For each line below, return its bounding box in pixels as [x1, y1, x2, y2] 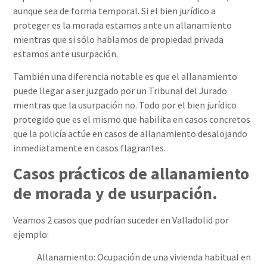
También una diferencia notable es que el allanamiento [13, 70, 238, 83]
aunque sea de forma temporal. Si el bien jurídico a [13, 4, 216, 17]
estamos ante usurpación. [13, 47, 119, 60]
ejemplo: [13, 228, 49, 240]
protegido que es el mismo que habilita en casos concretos [13, 113, 251, 126]
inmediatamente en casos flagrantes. [13, 142, 166, 154]
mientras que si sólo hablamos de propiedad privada [13, 33, 224, 45]
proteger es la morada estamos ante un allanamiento [13, 18, 232, 31]
